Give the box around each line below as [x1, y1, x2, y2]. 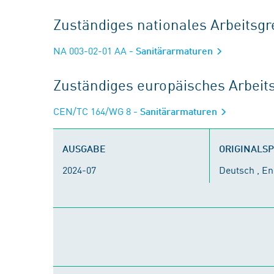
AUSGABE [62, 143, 106, 154]
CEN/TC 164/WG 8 [53, 104, 131, 117]
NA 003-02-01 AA [53, 43, 127, 57]
